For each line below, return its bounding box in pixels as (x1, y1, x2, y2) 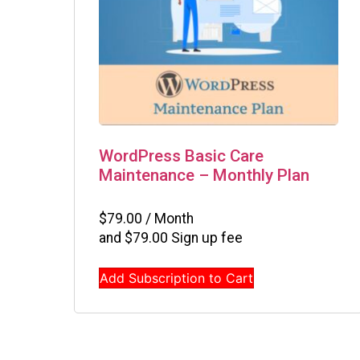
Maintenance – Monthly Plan (99, 165, 309, 185)
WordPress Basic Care (99, 145, 264, 166)
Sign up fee (168, 230, 243, 247)
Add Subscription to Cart (100, 270, 253, 287)
